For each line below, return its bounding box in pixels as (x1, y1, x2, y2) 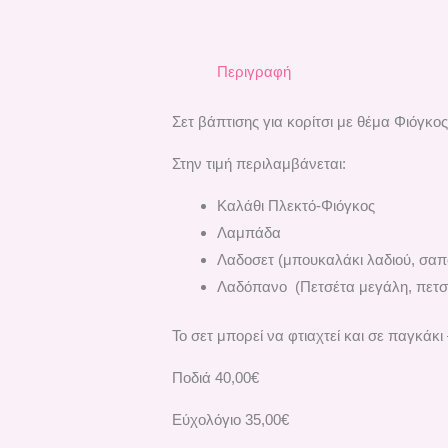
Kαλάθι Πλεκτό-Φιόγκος (217, 196, 376, 214)
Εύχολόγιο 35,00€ (172, 411, 290, 429)
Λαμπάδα (217, 223, 282, 241)
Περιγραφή (217, 63, 292, 81)
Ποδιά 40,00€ (172, 369, 260, 387)
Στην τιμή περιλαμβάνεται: (172, 154, 347, 172)
